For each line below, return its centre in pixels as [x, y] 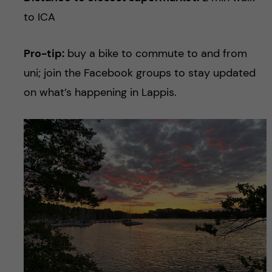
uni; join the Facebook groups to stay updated [139, 73]
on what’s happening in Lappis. [100, 92]
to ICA [39, 17]
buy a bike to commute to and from [155, 53]
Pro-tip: [44, 53]
